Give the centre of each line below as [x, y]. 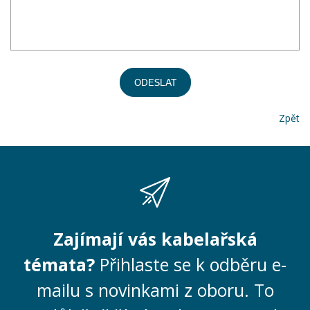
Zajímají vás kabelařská [155, 239]
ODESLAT [155, 83]
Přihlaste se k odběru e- [193, 264]
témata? [62, 264]
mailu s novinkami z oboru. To [155, 290]
